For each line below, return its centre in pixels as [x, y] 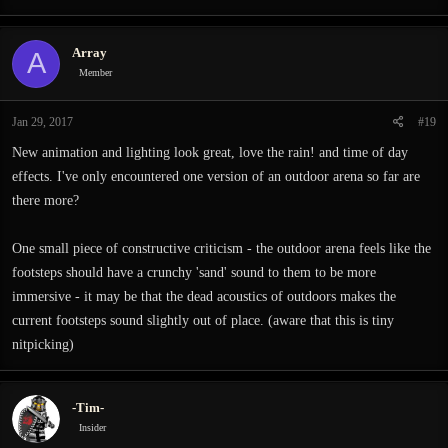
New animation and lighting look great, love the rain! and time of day [210, 152]
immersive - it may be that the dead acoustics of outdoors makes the [204, 296]
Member [95, 72]
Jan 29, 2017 [42, 121]
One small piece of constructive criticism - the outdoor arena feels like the [221, 248]
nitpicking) [43, 344]
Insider [92, 427]
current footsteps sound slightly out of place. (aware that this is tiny [203, 320]
